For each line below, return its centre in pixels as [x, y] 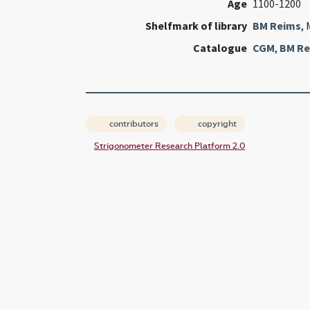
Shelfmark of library [196, 26]
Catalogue [220, 48]
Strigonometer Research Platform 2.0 [170, 146]
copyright [216, 124]
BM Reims [276, 26]
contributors [133, 124]
